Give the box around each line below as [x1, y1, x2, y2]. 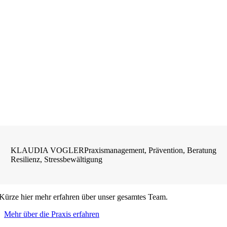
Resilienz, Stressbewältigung [11, 155, 103, 164]
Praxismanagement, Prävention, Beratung [84, 145, 217, 155]
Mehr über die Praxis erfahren [4, 209, 99, 218]
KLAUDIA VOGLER [11, 145, 85, 155]
